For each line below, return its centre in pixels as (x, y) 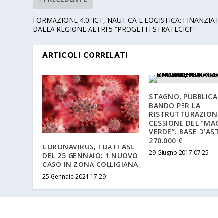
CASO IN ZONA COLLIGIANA (90, 164)
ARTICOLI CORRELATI (85, 55)
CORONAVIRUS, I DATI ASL (88, 147)
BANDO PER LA (174, 106)
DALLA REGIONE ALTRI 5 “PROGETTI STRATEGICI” (113, 29)
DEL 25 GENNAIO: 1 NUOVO (90, 156)
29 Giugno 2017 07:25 (179, 153)
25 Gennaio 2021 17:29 (74, 177)
